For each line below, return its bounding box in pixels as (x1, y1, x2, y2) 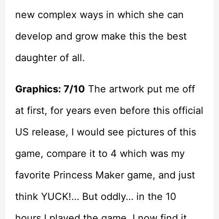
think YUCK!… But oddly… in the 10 (15, 191, 176, 203)
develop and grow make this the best (15, 30, 187, 43)
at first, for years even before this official (15, 105, 203, 117)
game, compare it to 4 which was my (15, 148, 185, 160)
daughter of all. (15, 52, 85, 64)
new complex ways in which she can (15, 9, 184, 21)
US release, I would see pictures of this (15, 126, 196, 138)
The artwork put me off (85, 83, 195, 95)
